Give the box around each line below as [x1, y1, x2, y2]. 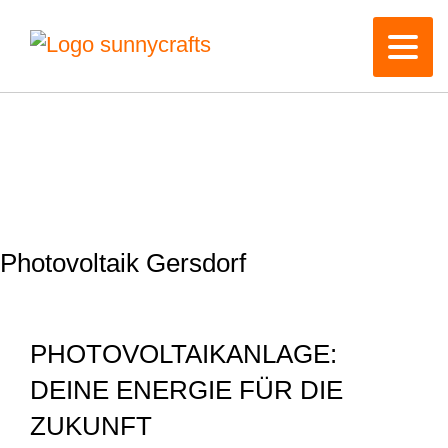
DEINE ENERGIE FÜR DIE [30, 375, 343, 405]
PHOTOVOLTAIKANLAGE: [30, 339, 337, 369]
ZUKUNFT [30, 411, 152, 441]
